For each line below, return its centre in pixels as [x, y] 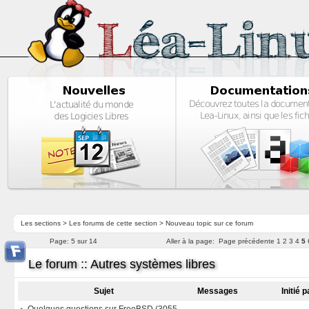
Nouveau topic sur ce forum [209, 223]
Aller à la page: [191, 241]
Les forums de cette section [113, 223]
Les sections [40, 223]
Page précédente [247, 241]
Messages [218, 291]
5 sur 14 [84, 241]
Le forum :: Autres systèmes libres [121, 264]
